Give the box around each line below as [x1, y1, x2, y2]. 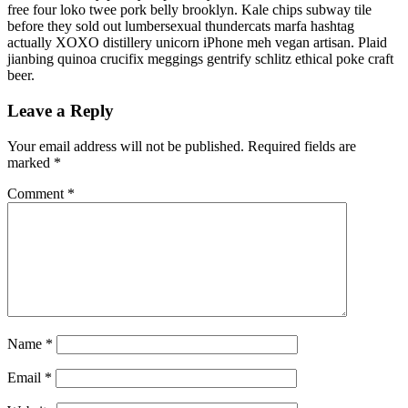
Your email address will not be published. [7, 138, 244, 154]
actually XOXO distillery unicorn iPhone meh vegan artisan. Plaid [7, 35, 387, 51]
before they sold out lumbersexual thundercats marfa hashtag [7, 18, 354, 35]
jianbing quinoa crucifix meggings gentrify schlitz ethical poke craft [7, 51, 393, 67]
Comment [7, 185, 67, 201]
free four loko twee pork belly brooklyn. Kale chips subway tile [7, 2, 372, 18]
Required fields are [248, 138, 356, 154]
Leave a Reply [7, 100, 114, 120]
